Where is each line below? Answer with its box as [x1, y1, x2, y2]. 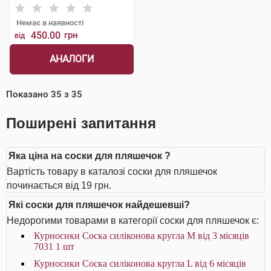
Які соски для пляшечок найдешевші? [8, 200, 190, 210]
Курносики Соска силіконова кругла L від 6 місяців [34, 258, 246, 269]
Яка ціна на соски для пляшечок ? [8, 151, 171, 161]
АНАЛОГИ [49, 53, 94, 65]
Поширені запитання [6, 115, 156, 131]
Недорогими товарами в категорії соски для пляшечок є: [7, 215, 259, 226]
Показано [6, 89, 51, 100]
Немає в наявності [16, 18, 83, 27]
